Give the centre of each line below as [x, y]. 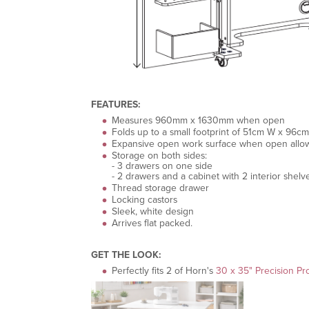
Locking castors [144, 199]
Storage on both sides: [159, 155]
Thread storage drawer [160, 188]
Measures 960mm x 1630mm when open [198, 120]
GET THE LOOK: [126, 255]
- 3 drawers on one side [162, 166]
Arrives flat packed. [152, 223]
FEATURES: [116, 104]
